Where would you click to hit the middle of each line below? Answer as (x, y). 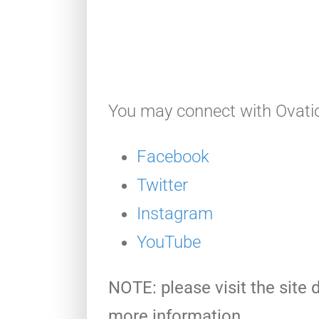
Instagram (175, 214)
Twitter (162, 185)
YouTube (169, 242)
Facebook (173, 157)
